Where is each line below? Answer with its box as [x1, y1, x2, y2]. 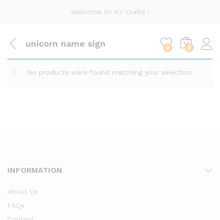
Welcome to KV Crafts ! [70, 8, 150, 16]
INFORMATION [7, 165, 62, 175]
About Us [7, 188, 38, 195]
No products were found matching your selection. [27, 68, 193, 76]
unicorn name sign [26, 38, 106, 49]
